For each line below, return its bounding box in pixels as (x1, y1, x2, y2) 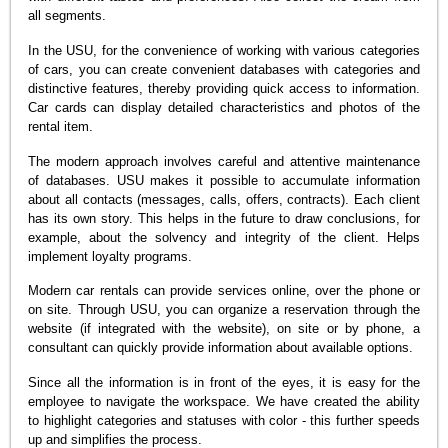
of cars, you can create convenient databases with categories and (28, 61, 420, 77)
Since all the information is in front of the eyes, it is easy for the (28, 374, 420, 390)
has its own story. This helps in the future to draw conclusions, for (28, 210, 420, 226)
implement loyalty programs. (28, 248, 193, 264)
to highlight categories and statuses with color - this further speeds (28, 412, 420, 428)
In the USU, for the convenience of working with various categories (28, 42, 420, 58)
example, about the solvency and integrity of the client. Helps (28, 229, 420, 245)
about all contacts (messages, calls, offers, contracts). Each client (28, 191, 420, 207)
